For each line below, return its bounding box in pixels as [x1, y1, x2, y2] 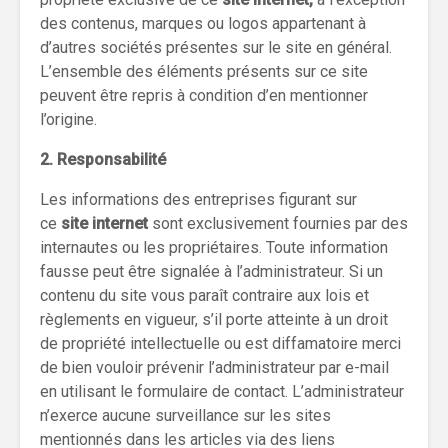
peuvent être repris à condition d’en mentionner [40, 86, 368, 105]
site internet [61, 214, 148, 233]
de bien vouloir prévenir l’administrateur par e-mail [40, 358, 389, 377]
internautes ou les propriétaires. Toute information [40, 238, 388, 257]
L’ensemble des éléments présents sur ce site [40, 62, 368, 81]
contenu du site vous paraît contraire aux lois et [40, 286, 369, 305]
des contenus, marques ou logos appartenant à [40, 14, 366, 33]
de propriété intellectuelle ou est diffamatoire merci [40, 334, 401, 353]
